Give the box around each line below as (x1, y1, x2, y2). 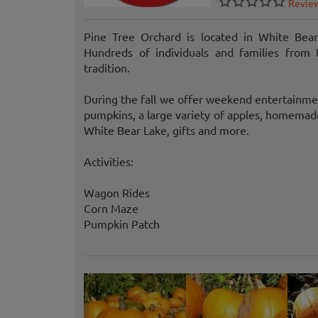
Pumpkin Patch (84, 216, 160, 231)
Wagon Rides (84, 185, 150, 200)
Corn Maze (84, 201, 138, 216)
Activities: (84, 154, 133, 169)
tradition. (84, 60, 130, 75)
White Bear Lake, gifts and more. (84, 123, 249, 138)
